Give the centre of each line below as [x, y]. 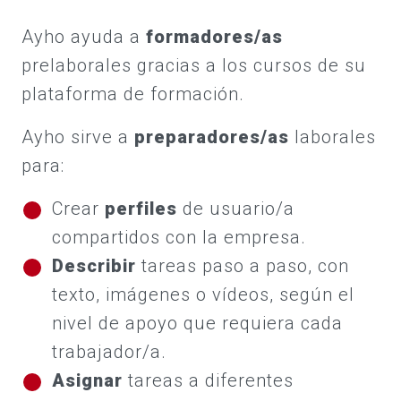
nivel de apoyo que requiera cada [197, 323]
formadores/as [214, 36]
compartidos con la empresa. [179, 237]
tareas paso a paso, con [242, 265]
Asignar [87, 380]
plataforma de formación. [133, 94]
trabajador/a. [109, 351]
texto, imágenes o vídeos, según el [203, 294]
